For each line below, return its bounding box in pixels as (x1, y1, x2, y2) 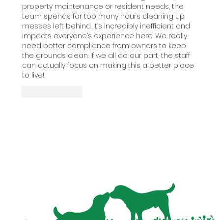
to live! (22, 70, 44, 81)
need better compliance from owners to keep (22, 41, 188, 51)
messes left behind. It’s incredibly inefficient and (22, 21, 192, 31)
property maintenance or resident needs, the (22, 1, 186, 12)
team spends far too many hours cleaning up (22, 11, 187, 22)
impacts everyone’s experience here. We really (22, 31, 189, 41)
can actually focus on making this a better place (22, 60, 196, 71)
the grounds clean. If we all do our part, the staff (22, 51, 192, 61)
